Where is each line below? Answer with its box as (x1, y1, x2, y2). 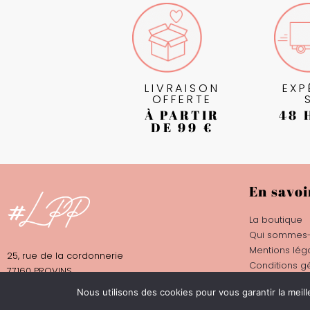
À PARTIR (144, 107, 221, 124)
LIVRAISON (145, 80, 220, 97)
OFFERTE (152, 91, 213, 108)
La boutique (249, 212, 302, 226)
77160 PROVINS (7, 264, 72, 277)
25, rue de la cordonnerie (7, 249, 123, 262)
